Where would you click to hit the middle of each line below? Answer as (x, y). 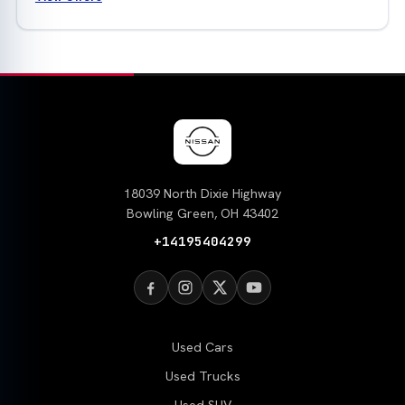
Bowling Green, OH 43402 (202, 213)
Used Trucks (202, 377)
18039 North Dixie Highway (202, 193)
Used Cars (202, 348)
